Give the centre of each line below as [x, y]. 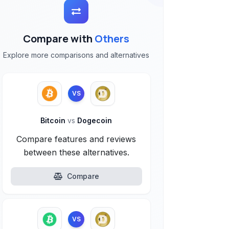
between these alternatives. [76, 152]
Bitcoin [54, 120]
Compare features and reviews [76, 139]
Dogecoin [94, 120]
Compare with [59, 39]
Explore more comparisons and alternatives [76, 55]
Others [112, 39]
